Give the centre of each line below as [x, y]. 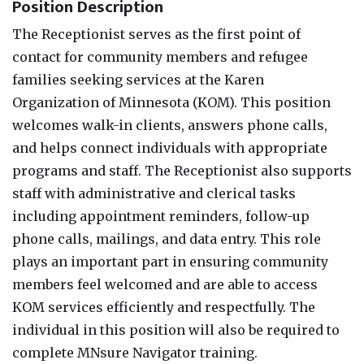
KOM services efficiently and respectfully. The [164, 307]
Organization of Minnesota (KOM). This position [171, 102]
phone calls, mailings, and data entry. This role [167, 238]
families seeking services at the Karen [138, 79]
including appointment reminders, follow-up [161, 216]
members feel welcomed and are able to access [165, 284]
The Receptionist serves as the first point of [156, 34]
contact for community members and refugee [160, 56]
